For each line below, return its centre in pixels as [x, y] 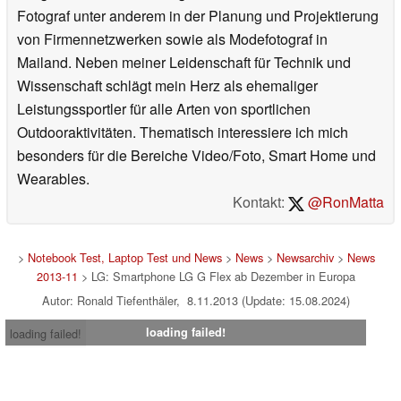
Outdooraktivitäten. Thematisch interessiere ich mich [183, 132]
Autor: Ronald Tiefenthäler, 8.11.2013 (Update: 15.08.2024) [196, 300]
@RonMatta [344, 201]
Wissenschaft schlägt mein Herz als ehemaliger [167, 85]
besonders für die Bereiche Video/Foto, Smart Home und [196, 155]
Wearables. [53, 178]
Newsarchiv [305, 257]
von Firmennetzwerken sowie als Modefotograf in [172, 38]
